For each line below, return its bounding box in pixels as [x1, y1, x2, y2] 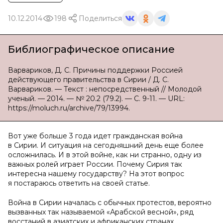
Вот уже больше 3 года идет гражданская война [8, 131, 183, 140]
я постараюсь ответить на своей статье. [8, 179, 150, 188]
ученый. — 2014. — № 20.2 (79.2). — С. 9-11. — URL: [8, 94, 185, 103]
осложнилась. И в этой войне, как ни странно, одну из [8, 150, 202, 159]
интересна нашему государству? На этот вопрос [8, 169, 184, 178]
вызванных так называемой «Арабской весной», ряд [8, 208, 194, 217]
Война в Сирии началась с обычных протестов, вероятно [8, 198, 212, 207]
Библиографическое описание [8, 43, 175, 55]
